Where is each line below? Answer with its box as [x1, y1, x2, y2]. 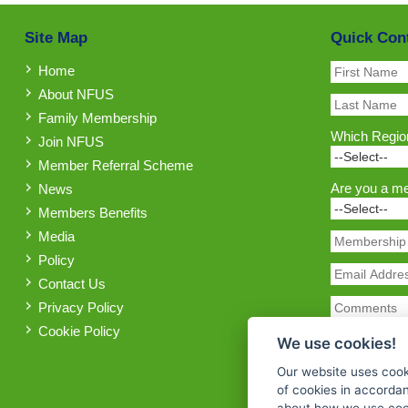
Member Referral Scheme [37, 157, 193, 173]
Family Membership [37, 109, 157, 126]
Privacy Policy [37, 299, 124, 315]
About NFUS [37, 86, 114, 102]
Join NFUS [37, 133, 104, 149]
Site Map [24, 28, 87, 46]
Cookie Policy [37, 322, 120, 339]
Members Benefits [37, 204, 148, 220]
